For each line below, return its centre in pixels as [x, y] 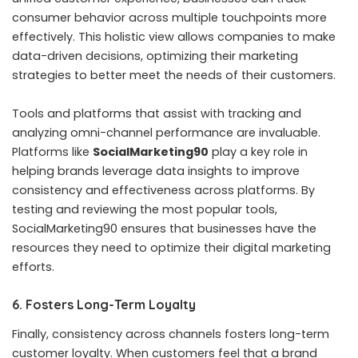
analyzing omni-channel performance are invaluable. [166, 132]
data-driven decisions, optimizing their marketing [155, 56]
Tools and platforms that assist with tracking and [157, 113]
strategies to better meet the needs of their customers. [174, 75]
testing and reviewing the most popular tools [143, 209]
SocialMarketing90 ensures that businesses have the [164, 228]
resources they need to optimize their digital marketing [171, 247]
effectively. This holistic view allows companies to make [174, 36]
